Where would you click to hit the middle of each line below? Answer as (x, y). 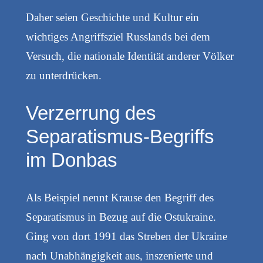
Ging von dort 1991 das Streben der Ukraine (126, 237)
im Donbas (71, 160)
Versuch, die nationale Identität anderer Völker (129, 56)
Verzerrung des (91, 113)
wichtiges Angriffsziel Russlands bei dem (118, 36)
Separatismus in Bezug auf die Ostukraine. (121, 217)
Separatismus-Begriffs (120, 136)
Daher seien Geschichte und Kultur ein (112, 17)
